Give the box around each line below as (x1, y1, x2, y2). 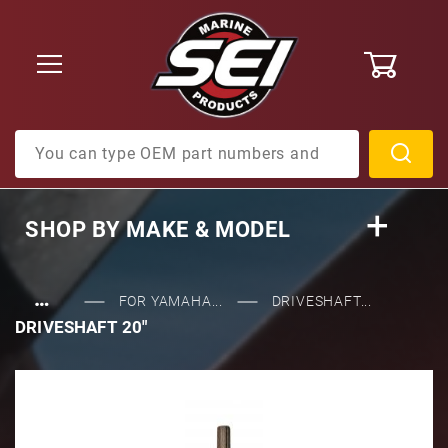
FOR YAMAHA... (118, 293, 224, 309)
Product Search (15, 132, 123, 148)
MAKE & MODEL (120, 217, 291, 242)
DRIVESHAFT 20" (15, 317, 148, 338)
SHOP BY (25, 217, 121, 242)
